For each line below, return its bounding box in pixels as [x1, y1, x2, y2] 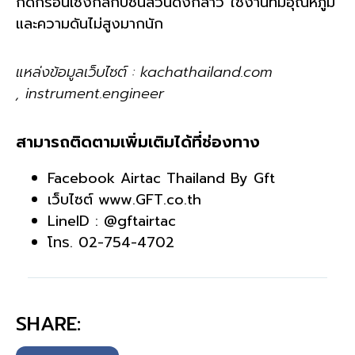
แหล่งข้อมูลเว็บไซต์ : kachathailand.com [16, 61, 273, 83]
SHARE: [16, 310, 81, 339]
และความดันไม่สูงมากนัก [16, 12, 163, 35]
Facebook [48, 167, 120, 190]
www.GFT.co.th [93, 189, 201, 212]
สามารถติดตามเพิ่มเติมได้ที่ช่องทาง [16, 130, 260, 155]
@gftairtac [104, 210, 176, 233]
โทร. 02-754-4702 [48, 231, 174, 254]
